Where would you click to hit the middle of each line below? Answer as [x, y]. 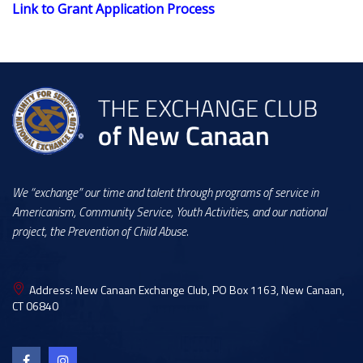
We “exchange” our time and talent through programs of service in [165, 193]
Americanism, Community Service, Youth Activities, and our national [169, 212]
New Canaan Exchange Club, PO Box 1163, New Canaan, [210, 290]
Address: [52, 290]
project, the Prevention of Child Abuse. [100, 232]
